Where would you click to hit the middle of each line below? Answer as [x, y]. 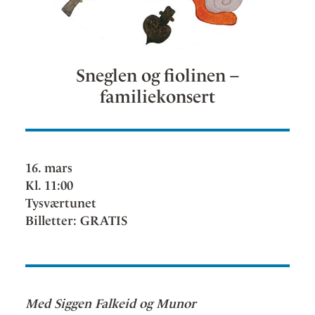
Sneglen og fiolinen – [157, 76]
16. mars [49, 168]
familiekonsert [157, 97]
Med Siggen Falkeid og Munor [111, 304]
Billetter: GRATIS [76, 221]
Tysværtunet [61, 203]
